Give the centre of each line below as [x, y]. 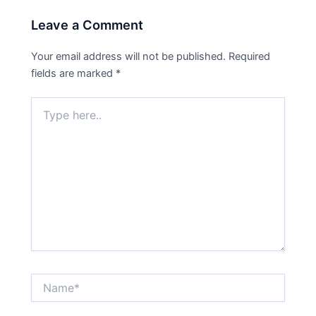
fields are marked [74, 73]
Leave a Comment [87, 24]
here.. [44, 117]
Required [250, 56]
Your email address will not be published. [129, 56]
